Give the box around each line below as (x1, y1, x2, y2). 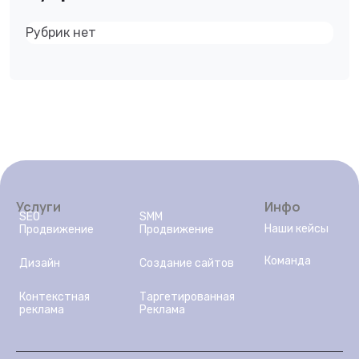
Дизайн (19, 256, 60, 270)
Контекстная (19, 290, 90, 304)
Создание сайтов (139, 256, 234, 270)
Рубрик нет (26, 25, 96, 40)
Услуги (16, 198, 61, 216)
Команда (264, 254, 311, 268)
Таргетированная (139, 290, 235, 304)
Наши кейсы (264, 222, 329, 236)
